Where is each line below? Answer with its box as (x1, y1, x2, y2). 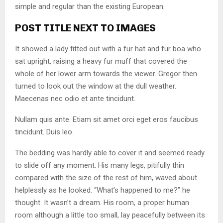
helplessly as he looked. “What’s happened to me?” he (15, 185, 190, 195)
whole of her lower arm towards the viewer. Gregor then (15, 69, 197, 78)
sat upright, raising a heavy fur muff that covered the (15, 56, 187, 66)
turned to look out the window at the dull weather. (15, 81, 176, 91)
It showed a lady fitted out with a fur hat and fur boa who (15, 44, 201, 53)
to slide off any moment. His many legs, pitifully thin (15, 160, 184, 170)
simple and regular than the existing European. (15, 1, 165, 11)
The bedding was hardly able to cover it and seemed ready (15, 148, 205, 157)
